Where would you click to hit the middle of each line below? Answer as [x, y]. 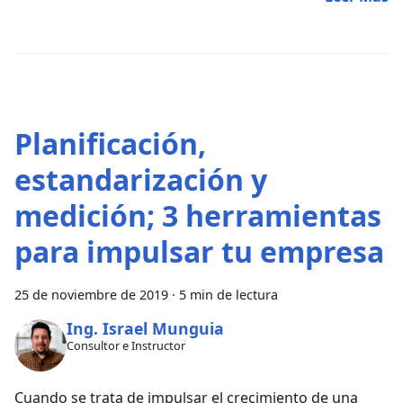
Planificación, [110, 144]
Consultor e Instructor [125, 346]
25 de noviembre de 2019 [91, 295]
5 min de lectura [228, 295]
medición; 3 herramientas [198, 216]
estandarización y [141, 180]
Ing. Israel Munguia [145, 328]
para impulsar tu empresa [199, 252]
